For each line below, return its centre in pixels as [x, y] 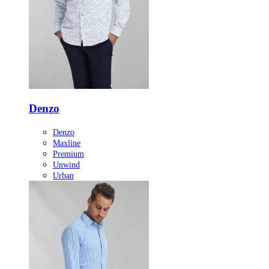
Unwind [66, 165]
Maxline [67, 144]
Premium [68, 154]
